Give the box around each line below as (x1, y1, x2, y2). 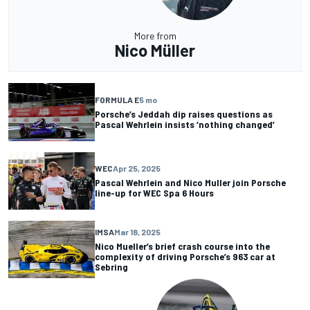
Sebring (95, 261, 128, 273)
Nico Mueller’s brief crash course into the (95, 240, 270, 253)
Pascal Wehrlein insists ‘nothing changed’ (95, 118, 275, 130)
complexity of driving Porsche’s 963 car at (95, 250, 275, 263)
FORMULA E (95, 94, 139, 104)
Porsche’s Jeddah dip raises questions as (95, 107, 273, 120)
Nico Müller (115, 40, 195, 61)
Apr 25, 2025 (113, 163, 161, 174)
